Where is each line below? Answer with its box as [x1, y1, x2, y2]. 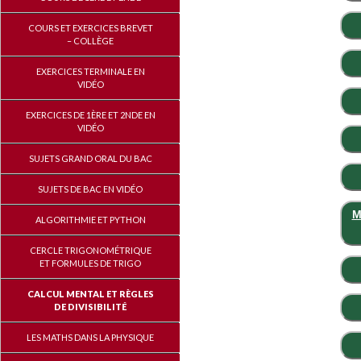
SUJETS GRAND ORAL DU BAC [28, 153, 152, 164]
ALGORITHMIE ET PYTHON [35, 214, 146, 225]
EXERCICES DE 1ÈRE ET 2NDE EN [25, 110, 156, 120]
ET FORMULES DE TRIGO [39, 258, 141, 268]
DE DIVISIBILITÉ [54, 301, 127, 312]
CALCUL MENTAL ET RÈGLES [27, 288, 154, 299]
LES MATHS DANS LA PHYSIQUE [27, 332, 154, 342]
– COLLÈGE [67, 35, 114, 46]
